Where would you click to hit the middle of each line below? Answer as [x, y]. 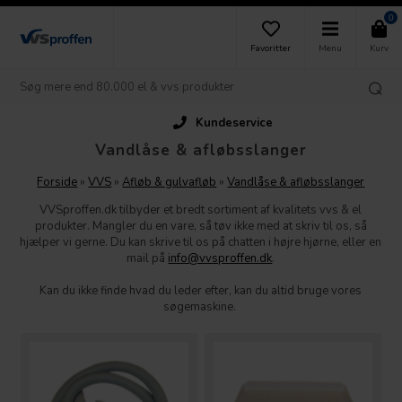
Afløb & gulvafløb [170, 182]
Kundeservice [212, 122]
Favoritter [271, 48]
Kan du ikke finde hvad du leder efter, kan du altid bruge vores [201, 290]
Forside [57, 182]
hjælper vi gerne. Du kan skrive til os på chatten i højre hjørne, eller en [201, 242]
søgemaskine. [201, 306]
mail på [146, 258]
